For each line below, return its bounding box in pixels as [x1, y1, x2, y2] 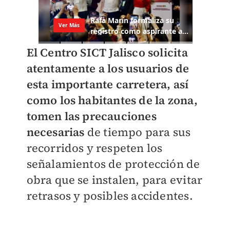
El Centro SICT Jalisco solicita [26, 45, 188, 61]
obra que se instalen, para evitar [26, 172, 203, 188]
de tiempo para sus [84, 124, 191, 140]
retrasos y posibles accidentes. [26, 188, 193, 204]
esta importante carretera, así [26, 76, 189, 92]
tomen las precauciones [26, 108, 157, 124]
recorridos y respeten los [26, 140, 163, 156]
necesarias [26, 124, 85, 140]
